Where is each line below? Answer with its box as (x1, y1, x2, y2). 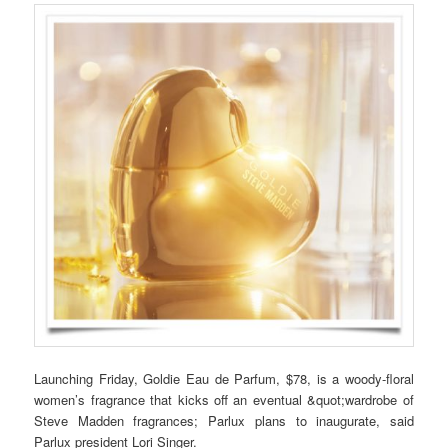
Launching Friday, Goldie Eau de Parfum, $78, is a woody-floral (34, 368, 414, 388)
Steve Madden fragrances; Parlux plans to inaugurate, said (34, 410, 414, 430)
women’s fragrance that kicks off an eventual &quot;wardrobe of (34, 389, 414, 409)
